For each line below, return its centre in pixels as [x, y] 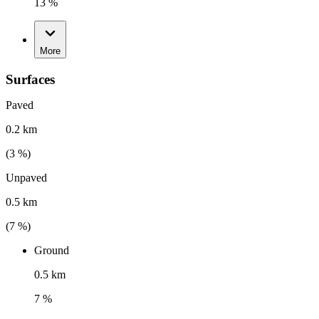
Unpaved [26, 178]
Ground [52, 251]
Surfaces [30, 80]
